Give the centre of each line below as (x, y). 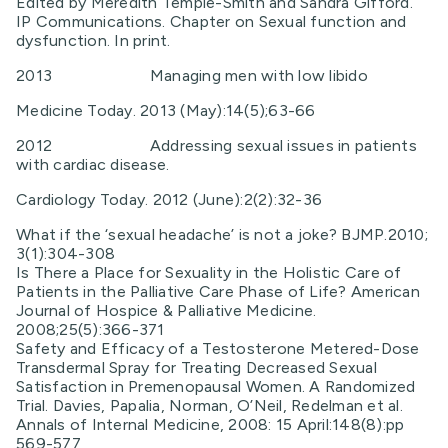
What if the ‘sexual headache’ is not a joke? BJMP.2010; (222, 234)
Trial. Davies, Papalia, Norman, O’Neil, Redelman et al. (209, 405)
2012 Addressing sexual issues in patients (216, 145)
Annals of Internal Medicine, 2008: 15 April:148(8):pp (210, 424)
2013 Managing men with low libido (192, 75)
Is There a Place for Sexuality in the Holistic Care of (209, 272)
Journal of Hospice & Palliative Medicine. (166, 310)
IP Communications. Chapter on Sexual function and (211, 21)
